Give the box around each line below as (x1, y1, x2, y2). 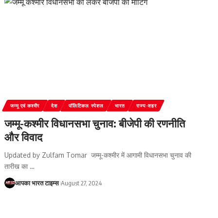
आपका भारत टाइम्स (15, 179, 59, 187)
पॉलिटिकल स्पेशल (69, 102, 104, 109)
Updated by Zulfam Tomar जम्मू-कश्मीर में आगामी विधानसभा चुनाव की (4, 150, 192, 159)
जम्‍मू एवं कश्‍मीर (10, 102, 39, 109)
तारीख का (4, 162, 30, 170)
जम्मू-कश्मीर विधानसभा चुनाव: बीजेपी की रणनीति (4, 116, 185, 130)
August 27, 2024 (61, 179, 102, 187)
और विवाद (4, 129, 43, 144)
